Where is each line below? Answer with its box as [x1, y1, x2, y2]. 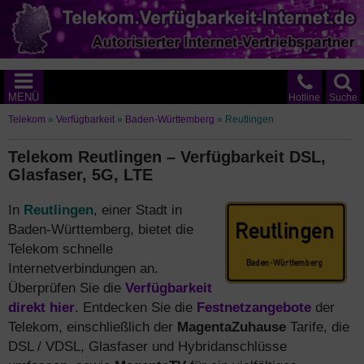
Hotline [288, 92, 320, 103]
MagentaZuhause [177, 318, 286, 335]
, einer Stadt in [93, 201, 182, 218]
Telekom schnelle [8, 240, 113, 257]
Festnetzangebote [197, 299, 311, 315]
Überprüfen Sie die [8, 279, 125, 296]
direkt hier [8, 299, 75, 315]
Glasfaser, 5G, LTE [8, 166, 153, 184]
